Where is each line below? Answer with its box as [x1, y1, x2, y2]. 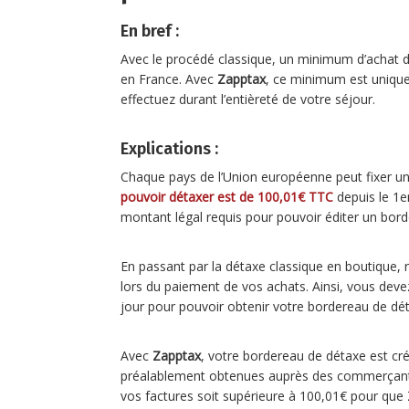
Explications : [121, 138, 218, 159]
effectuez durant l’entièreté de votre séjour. [121, 89, 375, 108]
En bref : [121, 20, 179, 41]
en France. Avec [121, 69, 217, 88]
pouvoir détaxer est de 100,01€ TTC [121, 187, 337, 205]
